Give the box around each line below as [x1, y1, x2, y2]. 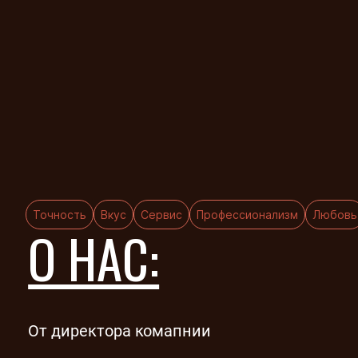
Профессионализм [197, 208, 298, 222]
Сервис [141, 208, 182, 222]
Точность [33, 208, 86, 222]
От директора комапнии [28, 320, 212, 340]
